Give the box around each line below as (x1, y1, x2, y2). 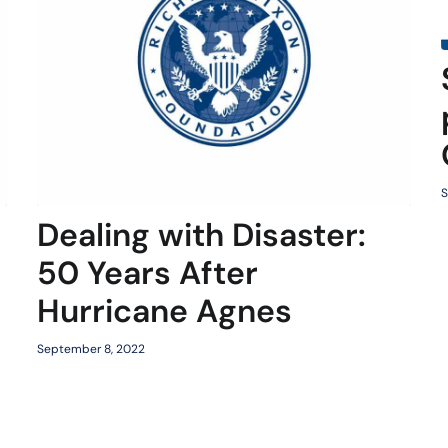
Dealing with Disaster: (36, 214, 366, 257)
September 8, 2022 (36, 341, 145, 358)
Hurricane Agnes (36, 290, 292, 333)
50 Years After (36, 252, 258, 295)
